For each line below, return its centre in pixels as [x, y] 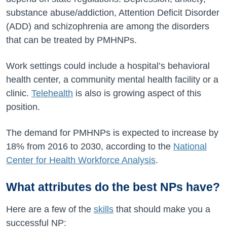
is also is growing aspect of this [137, 93]
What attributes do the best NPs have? [113, 187]
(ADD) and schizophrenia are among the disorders [108, 26]
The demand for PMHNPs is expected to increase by [112, 133]
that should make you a [162, 209]
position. [23, 107]
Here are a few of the [50, 209]
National [190, 146]
